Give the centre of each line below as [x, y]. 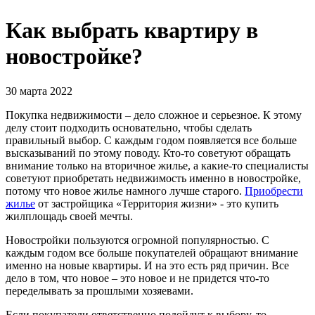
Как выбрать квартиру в [132, 31]
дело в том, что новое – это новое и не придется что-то [137, 278]
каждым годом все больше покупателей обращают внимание [152, 252]
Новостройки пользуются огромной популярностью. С [137, 240]
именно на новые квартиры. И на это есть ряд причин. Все [147, 265]
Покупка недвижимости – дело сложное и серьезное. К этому [154, 115]
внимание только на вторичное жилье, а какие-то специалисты [157, 165]
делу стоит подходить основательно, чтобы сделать [129, 127]
